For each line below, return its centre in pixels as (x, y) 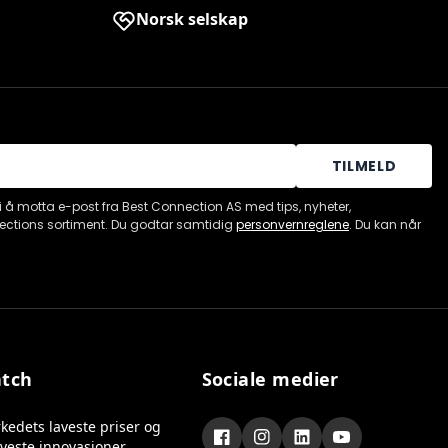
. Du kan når (385, 224)
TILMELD (364, 166)
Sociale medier (270, 379)
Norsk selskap (191, 19)
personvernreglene (292, 224)
